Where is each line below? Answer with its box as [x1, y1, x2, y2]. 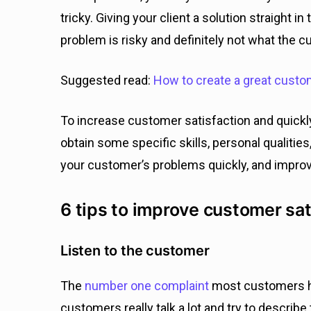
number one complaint [85, 278, 209, 293]
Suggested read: [60, 73, 153, 87]
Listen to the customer [60, 242, 210, 259]
